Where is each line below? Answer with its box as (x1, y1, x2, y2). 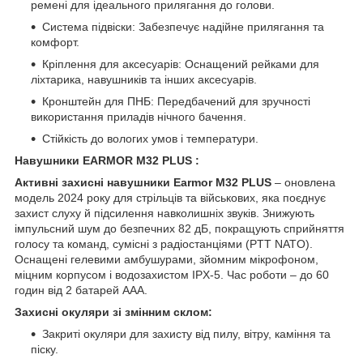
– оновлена (271, 176, 335, 189)
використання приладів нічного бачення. (31, 110, 246, 123)
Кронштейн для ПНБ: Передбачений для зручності (42, 95, 310, 108)
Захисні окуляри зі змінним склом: (15, 305, 212, 318)
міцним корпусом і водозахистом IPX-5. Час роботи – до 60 (15, 268, 329, 281)
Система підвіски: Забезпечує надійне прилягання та (42, 20, 324, 33)
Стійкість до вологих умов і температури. (42, 132, 258, 145)
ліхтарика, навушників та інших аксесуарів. (31, 73, 257, 86)
